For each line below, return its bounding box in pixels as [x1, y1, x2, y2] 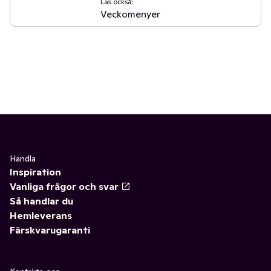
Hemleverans [10, 209, 72, 221]
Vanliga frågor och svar [10, 180, 119, 192]
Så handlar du [10, 195, 73, 207]
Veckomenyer [100, 8, 160, 20]
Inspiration [10, 166, 61, 178]
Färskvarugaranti [10, 224, 90, 236]
